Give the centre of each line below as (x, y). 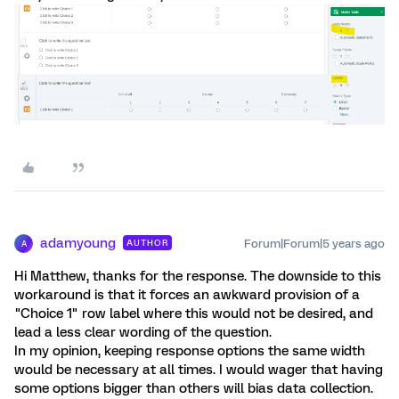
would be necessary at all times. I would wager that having (199, 370)
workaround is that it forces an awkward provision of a (187, 295)
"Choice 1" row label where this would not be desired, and (194, 314)
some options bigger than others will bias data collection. (194, 389)
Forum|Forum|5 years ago (314, 244)
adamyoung (78, 244)
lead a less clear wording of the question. (143, 333)
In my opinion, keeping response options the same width (190, 351)
